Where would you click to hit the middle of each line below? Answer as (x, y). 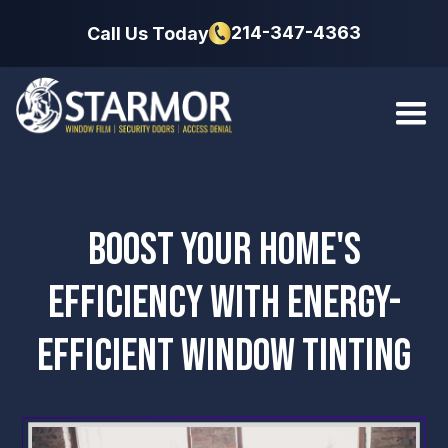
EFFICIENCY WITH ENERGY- (224, 303)
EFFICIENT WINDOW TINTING (224, 356)
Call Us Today (147, 33)
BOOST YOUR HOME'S (224, 250)
